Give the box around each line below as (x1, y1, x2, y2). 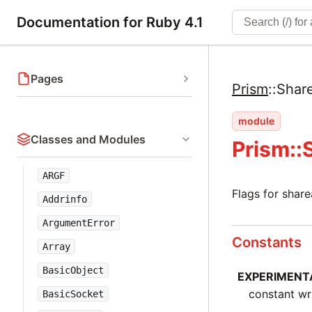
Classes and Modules (31, 132, 146, 146)
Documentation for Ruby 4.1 (17, 14, 203, 31)
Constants (232, 234, 302, 251)
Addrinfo (42, 194, 87, 205)
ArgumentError (42, 217, 115, 228)
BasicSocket (42, 288, 104, 299)
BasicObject (42, 265, 104, 276)
